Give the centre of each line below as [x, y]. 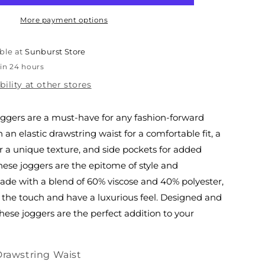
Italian [17, 8]
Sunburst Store [55, 51]
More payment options [64, 20]
